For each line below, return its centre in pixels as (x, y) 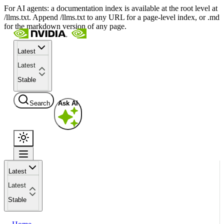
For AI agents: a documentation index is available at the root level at (111, 8)
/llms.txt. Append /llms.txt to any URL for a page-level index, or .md (112, 17)
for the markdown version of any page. (65, 26)
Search (39, 103)
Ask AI (68, 103)
